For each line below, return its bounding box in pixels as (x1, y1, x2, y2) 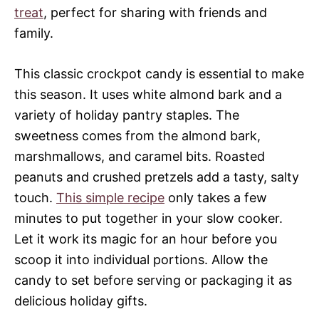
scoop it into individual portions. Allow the (14, 252, 268, 267)
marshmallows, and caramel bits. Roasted (14, 149, 265, 164)
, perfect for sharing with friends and (43, 5, 267, 20)
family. (14, 26, 53, 41)
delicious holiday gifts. (14, 293, 147, 308)
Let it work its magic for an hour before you (14, 231, 277, 246)
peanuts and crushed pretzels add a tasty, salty (14, 169, 299, 184)
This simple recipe (56, 190, 164, 205)
